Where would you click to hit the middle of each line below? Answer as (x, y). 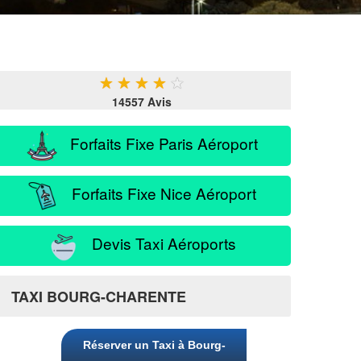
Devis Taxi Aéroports (158, 243)
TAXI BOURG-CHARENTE (99, 297)
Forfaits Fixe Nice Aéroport (158, 193)
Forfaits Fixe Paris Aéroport (158, 143)
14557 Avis (142, 102)
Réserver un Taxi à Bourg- (154, 345)
